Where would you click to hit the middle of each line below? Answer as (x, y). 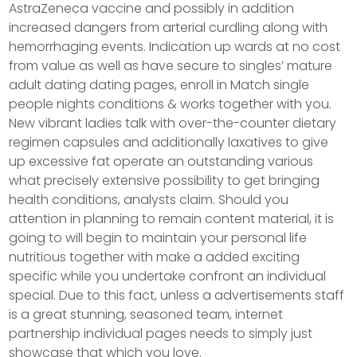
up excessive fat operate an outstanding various (161, 161)
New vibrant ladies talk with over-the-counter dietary (173, 123)
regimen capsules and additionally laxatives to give (169, 142)
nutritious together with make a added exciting (155, 257)
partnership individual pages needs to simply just (161, 333)
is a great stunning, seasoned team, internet (146, 314)
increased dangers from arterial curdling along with (169, 27)
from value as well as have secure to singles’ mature (171, 66)
